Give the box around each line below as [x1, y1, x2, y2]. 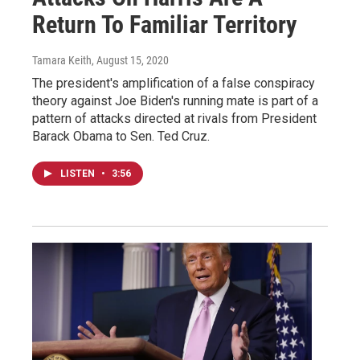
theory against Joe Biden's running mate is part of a [32, 92, 318, 108]
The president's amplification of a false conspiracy [32, 75, 315, 91]
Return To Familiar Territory [32, 10, 297, 39]
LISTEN [60, 167, 97, 179]
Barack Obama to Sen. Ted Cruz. [32, 128, 210, 144]
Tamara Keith [32, 53, 92, 67]
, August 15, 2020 [92, 53, 169, 67]
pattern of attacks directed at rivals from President [32, 110, 317, 126]
